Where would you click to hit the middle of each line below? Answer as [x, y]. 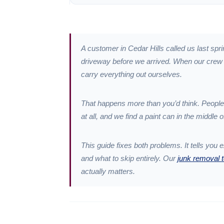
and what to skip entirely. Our [129, 158]
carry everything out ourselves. [132, 74]
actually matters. [108, 171]
